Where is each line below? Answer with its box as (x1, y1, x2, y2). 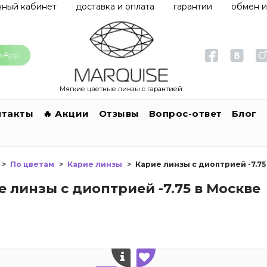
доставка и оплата (76, 1, 154, 12)
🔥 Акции (43, 107, 89, 119)
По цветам (10, 159, 54, 169)
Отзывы (98, 107, 139, 119)
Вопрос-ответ (148, 107, 222, 119)
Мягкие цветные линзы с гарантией (60, 84, 182, 93)
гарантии (173, 1, 212, 12)
